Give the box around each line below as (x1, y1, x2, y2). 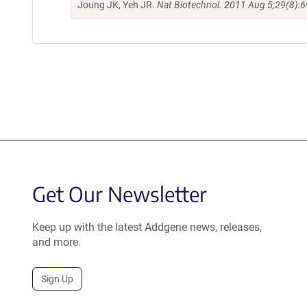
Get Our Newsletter (32, 181, 207, 207)
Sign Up (41, 273, 73, 284)
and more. (32, 236, 81, 249)
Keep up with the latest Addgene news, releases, (32, 221, 262, 234)
